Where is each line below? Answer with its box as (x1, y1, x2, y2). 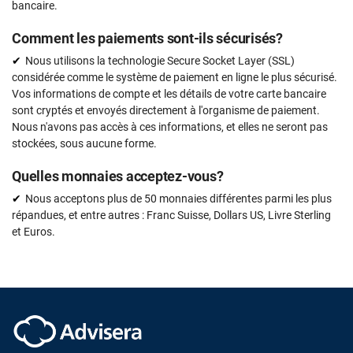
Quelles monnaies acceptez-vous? (12, 168, 224, 185)
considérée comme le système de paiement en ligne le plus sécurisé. (12, 71, 337, 84)
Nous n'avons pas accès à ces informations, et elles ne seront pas (12, 121, 328, 134)
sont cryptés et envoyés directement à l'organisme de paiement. (12, 104, 320, 117)
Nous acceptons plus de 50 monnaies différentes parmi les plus (25, 192, 332, 206)
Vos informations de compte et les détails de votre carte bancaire (12, 87, 326, 101)
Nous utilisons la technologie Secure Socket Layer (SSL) (25, 54, 295, 68)
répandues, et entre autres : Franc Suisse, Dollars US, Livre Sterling (12, 209, 331, 222)
